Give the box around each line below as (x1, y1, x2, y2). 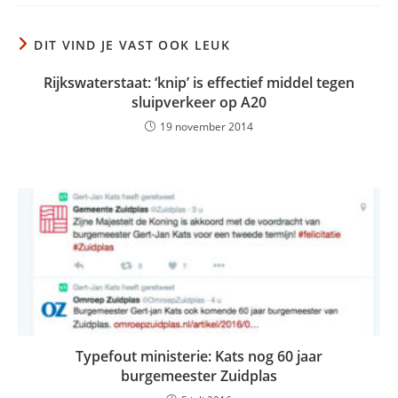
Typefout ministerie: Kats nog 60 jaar (76, 346, 322, 366)
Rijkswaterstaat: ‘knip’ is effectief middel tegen (44, 73, 354, 92)
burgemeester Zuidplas (121, 365, 277, 386)
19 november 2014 (160, 119, 253, 134)
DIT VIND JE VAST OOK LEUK (34, 36, 230, 53)
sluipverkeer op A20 (131, 92, 267, 112)
